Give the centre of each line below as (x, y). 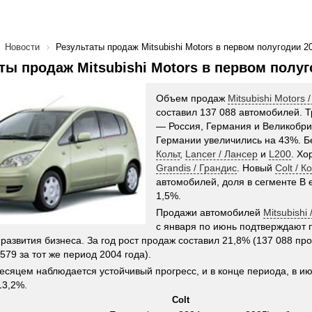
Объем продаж (192, 98)
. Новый (256, 168)
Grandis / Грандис (196, 168)
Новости (22, 47)
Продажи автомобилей (210, 212)
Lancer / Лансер (221, 154)
